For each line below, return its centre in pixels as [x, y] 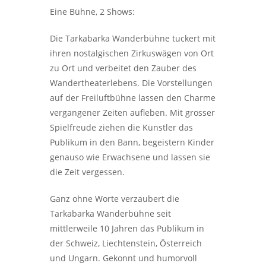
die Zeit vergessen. [87, 172]
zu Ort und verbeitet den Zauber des [123, 68]
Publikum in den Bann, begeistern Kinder [132, 142]
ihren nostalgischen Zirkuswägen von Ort [132, 53]
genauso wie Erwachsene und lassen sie [130, 157]
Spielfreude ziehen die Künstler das [121, 127]
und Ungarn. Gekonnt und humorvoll [123, 258]
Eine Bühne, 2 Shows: [92, 12]
